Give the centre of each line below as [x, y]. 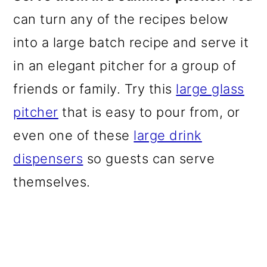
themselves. [52, 182]
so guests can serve [149, 159]
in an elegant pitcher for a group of [125, 66]
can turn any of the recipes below [121, 19]
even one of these [74, 135]
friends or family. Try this [95, 89]
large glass [210, 89]
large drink [168, 135]
